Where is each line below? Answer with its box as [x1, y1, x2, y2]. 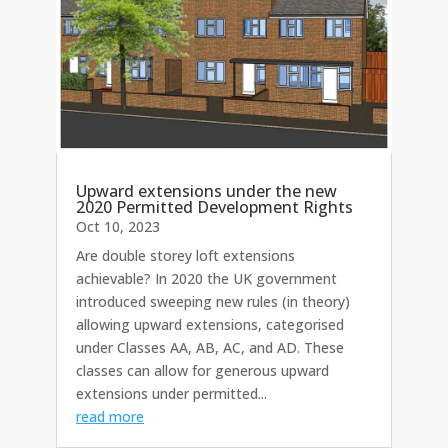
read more [76, 406, 144, 426]
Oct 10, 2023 [76, 216, 160, 236]
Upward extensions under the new [76, 179, 337, 202]
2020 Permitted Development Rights [76, 195, 353, 218]
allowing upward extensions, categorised [76, 314, 344, 334]
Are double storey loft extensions [76, 245, 295, 265]
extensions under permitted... [76, 383, 267, 403]
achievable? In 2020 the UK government [76, 268, 337, 288]
